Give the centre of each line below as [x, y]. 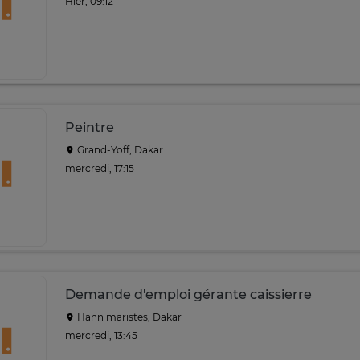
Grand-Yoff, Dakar [119, 150]
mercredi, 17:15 [100, 168]
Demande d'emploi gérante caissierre [188, 295]
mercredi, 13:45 [101, 335]
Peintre [90, 127]
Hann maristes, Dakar [128, 317]
